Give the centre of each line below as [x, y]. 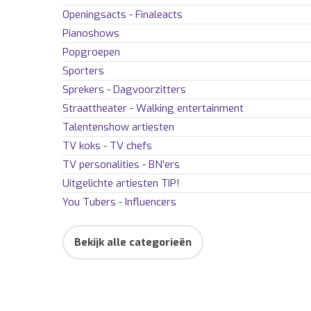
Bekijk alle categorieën [133, 243]
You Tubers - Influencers [119, 202]
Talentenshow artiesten [118, 127]
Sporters [83, 71]
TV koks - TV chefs [107, 146]
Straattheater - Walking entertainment [153, 109]
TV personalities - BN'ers [121, 165]
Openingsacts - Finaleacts [123, 15]
